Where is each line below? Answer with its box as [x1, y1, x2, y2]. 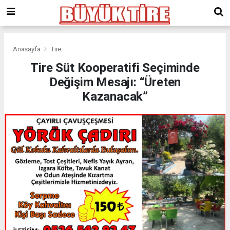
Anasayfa [13, 45, 42, 53]
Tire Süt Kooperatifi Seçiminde [30, 60, 200, 75]
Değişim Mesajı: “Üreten [49, 74, 181, 89]
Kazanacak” [82, 89, 148, 104]
